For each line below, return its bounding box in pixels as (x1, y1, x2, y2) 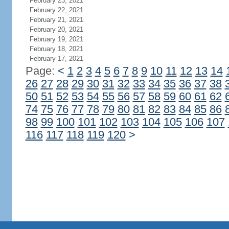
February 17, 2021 (29, 55, 83, 62)
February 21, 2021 (29, 16, 83, 24)
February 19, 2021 (29, 35, 83, 43)
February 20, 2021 (29, 26, 83, 33)
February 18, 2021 (29, 45, 83, 53)
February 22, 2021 (29, 6, 83, 14)
